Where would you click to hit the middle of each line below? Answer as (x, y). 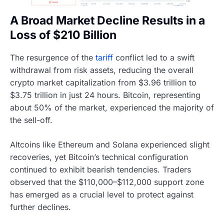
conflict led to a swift (154, 58)
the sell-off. (31, 120)
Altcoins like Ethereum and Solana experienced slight (110, 145)
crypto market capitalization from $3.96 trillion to (103, 83)
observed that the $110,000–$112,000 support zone (107, 182)
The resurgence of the (53, 58)
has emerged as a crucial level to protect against (102, 195)
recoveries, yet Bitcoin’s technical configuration (99, 157)
